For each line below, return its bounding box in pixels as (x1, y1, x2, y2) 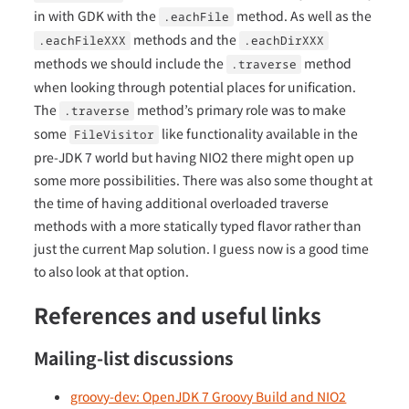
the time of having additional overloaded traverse (34, 193, 330, 212)
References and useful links (34, 299, 322, 331)
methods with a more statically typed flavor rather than (34, 215, 362, 235)
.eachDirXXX (244, 32, 325, 48)
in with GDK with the (34, 5, 160, 25)
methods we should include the (34, 53, 227, 72)
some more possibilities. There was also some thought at (34, 170, 373, 189)
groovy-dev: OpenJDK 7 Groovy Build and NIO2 (70, 387, 347, 406)
